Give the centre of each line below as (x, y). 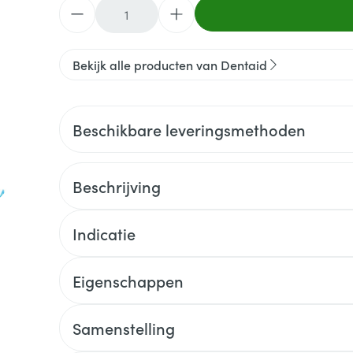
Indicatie (104, 233)
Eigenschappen (128, 281)
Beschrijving (116, 186)
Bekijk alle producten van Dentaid (169, 65)
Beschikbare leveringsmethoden (189, 129)
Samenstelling (123, 328)
